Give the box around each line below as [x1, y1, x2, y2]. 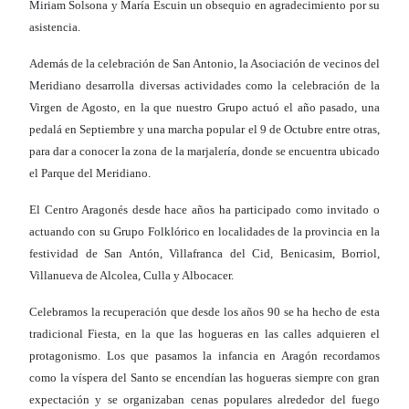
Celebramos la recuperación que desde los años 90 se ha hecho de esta [29, 305, 380, 320]
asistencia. [29, 20, 80, 35]
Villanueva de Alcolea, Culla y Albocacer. [29, 268, 234, 283]
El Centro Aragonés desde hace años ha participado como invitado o [29, 203, 380, 217]
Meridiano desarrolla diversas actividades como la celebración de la [29, 79, 380, 93]
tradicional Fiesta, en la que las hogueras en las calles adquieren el [29, 327, 380, 341]
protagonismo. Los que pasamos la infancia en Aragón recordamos [29, 349, 380, 363]
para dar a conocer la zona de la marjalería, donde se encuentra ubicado [29, 144, 380, 159]
